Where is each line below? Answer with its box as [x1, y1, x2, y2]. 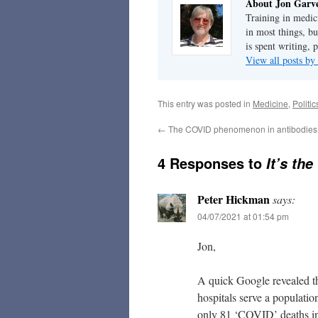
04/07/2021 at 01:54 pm [197, 210, 289, 222]
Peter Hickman [197, 191, 270, 207]
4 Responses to [158, 153, 266, 173]
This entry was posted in [158, 97, 253, 109]
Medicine [253, 97, 288, 109]
